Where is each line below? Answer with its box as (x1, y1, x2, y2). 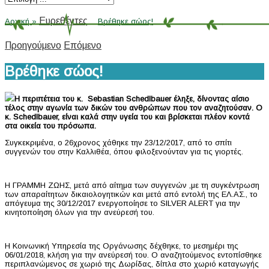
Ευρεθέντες (39, 15, 88, 26)
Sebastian (88, 94, 124, 103)
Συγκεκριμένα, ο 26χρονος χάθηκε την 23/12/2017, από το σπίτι (5, 138, 232, 147)
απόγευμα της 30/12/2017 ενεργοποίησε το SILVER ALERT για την (5, 198, 240, 208)
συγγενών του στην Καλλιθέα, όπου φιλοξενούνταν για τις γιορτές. (5, 147, 243, 156)
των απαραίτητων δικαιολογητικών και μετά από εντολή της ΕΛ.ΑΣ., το (5, 189, 258, 199)
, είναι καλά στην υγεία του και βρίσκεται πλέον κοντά (58, 112, 250, 121)
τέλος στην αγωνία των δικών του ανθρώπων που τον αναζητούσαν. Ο (5, 103, 262, 112)
